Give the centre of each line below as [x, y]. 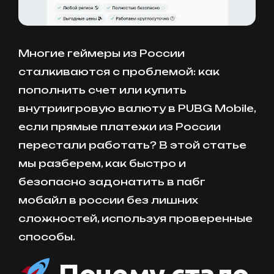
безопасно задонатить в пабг [112, 181]
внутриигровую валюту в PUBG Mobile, [137, 108]
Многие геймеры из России [102, 53]
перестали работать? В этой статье [132, 145]
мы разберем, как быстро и [102, 163]
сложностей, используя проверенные [135, 218]
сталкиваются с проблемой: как [119, 71]
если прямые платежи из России [120, 126]
